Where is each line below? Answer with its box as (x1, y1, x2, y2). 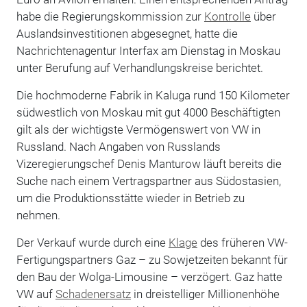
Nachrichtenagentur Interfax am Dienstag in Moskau (16, 43, 280, 58)
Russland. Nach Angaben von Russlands (16, 139, 221, 153)
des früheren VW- (197, 235, 288, 249)
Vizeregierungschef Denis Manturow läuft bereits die (16, 156, 282, 171)
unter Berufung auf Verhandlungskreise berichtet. (16, 60, 263, 75)
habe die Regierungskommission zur (16, 9, 204, 23)
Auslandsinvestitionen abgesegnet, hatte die (16, 26, 238, 40)
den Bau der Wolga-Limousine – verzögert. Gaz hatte (16, 269, 282, 284)
